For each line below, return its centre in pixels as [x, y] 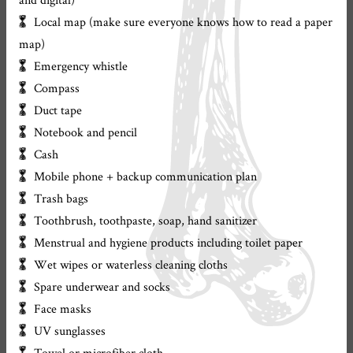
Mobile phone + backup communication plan [146, 176]
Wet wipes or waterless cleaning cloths [131, 264]
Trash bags [61, 198]
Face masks [63, 308]
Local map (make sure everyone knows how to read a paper [184, 22]
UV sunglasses [70, 331]
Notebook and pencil [86, 132]
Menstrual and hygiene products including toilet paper [169, 242]
